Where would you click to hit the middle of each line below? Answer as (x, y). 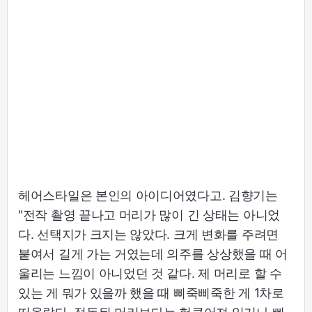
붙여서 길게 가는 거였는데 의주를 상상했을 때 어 (153, 253)
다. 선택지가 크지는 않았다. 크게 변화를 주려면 (148, 234)
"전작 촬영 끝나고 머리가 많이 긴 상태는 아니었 (149, 214)
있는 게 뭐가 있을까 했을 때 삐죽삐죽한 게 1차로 (151, 292)
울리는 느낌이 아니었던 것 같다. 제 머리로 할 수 (150, 273)
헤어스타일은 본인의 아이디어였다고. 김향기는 (148, 195)
